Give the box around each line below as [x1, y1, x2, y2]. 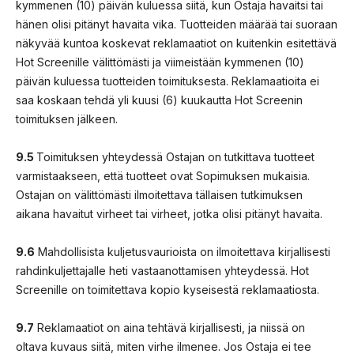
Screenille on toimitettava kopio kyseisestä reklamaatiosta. [16, 282, 319, 296]
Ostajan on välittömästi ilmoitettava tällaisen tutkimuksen [16, 187, 303, 201]
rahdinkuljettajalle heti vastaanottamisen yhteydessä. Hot [16, 263, 309, 277]
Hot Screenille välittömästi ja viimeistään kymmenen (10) [16, 55, 304, 69]
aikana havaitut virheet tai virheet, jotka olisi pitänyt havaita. [16, 206, 322, 220]
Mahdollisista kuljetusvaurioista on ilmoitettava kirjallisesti [35, 244, 330, 258]
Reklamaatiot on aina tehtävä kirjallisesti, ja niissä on [34, 320, 305, 334]
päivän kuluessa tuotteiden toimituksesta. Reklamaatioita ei [16, 73, 319, 88]
